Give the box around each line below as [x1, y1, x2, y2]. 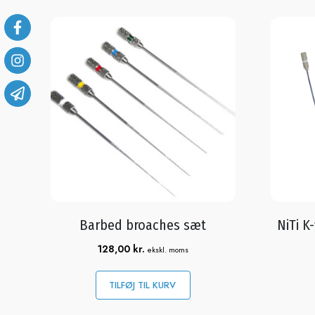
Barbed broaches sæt [79, 216, 207, 233]
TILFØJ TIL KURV [105, 278, 176, 292]
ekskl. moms [147, 243, 188, 255]
